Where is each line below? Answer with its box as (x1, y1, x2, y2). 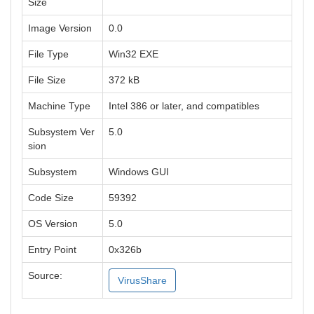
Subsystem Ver (28, 126, 95, 137)
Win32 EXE (109, 48, 158, 60)
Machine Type (28, 100, 90, 111)
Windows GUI (109, 166, 169, 177)
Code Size (28, 192, 74, 203)
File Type (28, 48, 69, 60)
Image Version (28, 22, 92, 34)
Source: (28, 270, 62, 281)
